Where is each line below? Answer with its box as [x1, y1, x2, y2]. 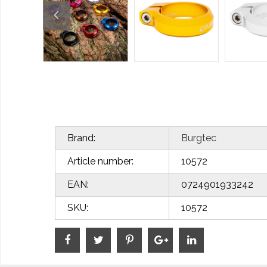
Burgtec [181, 132, 216, 144]
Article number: [67, 156, 133, 167]
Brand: [67, 132, 95, 144]
